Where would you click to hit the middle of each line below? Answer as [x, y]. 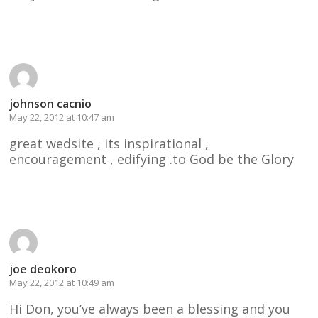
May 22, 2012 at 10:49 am [62, 282]
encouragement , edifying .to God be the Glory [152, 159]
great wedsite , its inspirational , [109, 143]
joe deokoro [43, 269]
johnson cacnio [51, 103]
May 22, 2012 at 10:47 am [62, 117]
